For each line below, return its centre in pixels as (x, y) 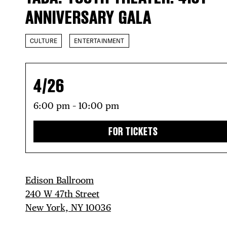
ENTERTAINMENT (99, 41)
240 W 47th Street (62, 194)
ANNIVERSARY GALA (88, 17)
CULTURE (44, 41)
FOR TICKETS (133, 131)
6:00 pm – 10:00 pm (76, 105)
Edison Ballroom (60, 180)
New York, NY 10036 (68, 207)
